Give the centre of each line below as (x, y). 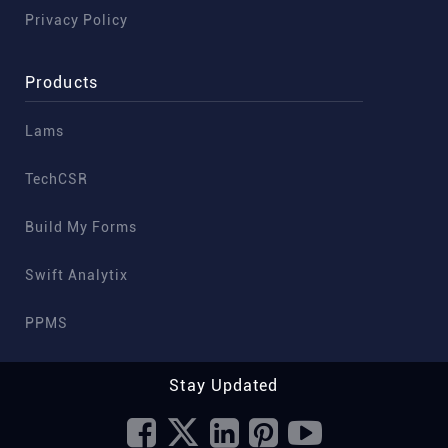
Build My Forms (81, 227)
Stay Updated (224, 385)
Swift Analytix (76, 275)
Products (61, 82)
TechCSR (56, 179)
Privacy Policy (76, 20)
